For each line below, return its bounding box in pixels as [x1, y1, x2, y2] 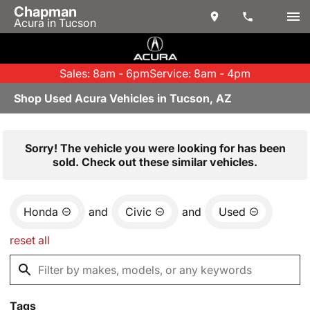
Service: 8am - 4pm [149, 66, 250, 80]
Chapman [14, 3, 77, 20]
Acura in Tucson [14, 16, 96, 30]
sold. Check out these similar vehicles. [53, 155, 257, 169]
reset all [10, 233, 50, 247]
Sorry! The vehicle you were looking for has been [24, 141, 286, 155]
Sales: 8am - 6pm [60, 66, 149, 80]
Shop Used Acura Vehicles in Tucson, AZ [14, 91, 232, 105]
